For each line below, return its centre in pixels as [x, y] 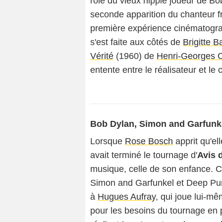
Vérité [102, 56]
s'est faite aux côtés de [137, 42]
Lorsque [108, 141]
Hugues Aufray [127, 197]
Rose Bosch [149, 141]
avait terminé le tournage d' [144, 155]
